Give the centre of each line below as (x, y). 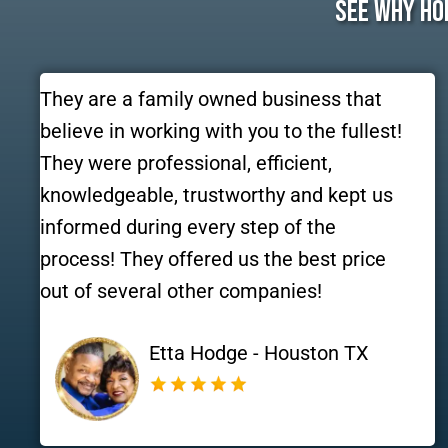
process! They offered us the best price (213, 259)
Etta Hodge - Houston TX (258, 353)
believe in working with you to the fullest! (221, 131)
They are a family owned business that (211, 99)
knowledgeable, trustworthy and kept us (216, 195)
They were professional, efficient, (186, 163)
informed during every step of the (188, 227)
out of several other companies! (181, 291)
